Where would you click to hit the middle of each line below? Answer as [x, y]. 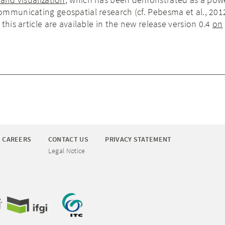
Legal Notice [67, 151]
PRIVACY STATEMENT [138, 139]
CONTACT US [68, 139]
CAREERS [17, 139]
